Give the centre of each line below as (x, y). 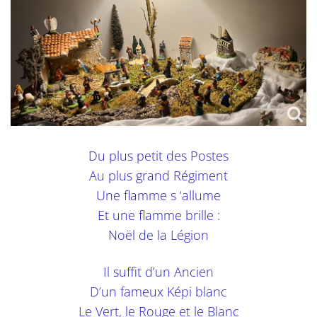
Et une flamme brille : (158, 215)
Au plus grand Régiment (158, 175)
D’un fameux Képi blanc (158, 291)
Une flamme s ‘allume (158, 195)
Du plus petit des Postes (158, 155)
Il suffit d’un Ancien (158, 271)
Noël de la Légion (158, 235)
